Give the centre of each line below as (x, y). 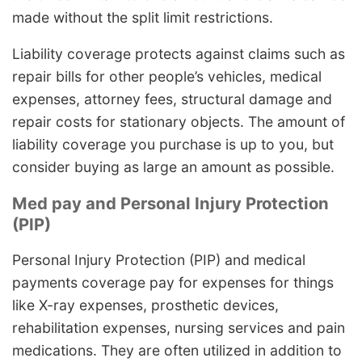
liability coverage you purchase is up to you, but (173, 145)
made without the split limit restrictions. (143, 17)
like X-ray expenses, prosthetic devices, (145, 305)
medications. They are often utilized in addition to (177, 351)
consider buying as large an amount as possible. (173, 167)
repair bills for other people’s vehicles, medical (167, 77)
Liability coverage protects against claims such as (179, 54)
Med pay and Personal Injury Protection (170, 203)
